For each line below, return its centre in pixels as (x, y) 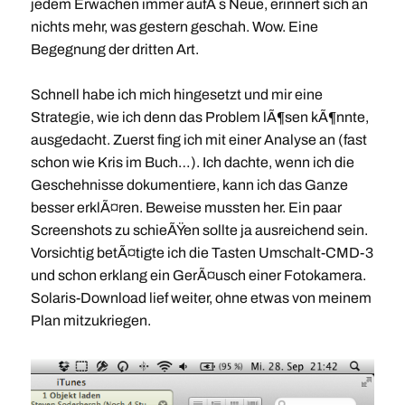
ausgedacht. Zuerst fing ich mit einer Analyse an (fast (198, 140)
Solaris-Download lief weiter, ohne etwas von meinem (201, 298)
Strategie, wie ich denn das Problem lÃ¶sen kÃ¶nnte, (199, 117)
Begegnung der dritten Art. (114, 49)
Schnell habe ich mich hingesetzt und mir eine (176, 94)
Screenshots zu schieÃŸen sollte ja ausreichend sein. (199, 230)
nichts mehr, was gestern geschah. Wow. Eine (174, 27)
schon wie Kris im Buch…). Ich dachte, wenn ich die (192, 162)
